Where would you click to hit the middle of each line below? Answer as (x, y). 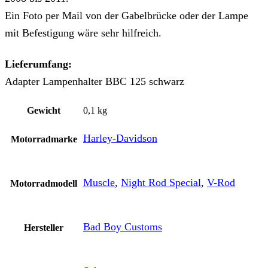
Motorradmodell (44, 184)
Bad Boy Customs (123, 226)
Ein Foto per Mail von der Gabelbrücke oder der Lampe (127, 15)
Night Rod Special (161, 182)
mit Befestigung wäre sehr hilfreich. (83, 33)
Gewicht (44, 111)
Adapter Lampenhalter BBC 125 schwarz (95, 81)
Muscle (99, 182)
